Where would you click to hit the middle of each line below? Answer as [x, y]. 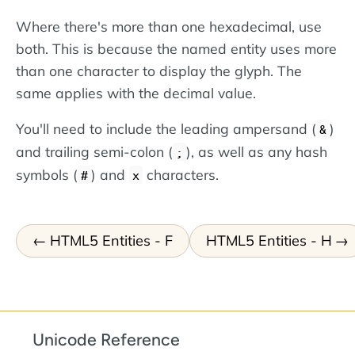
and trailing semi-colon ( [94, 152]
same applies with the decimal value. [136, 92]
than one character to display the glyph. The [159, 70]
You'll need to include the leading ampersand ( [166, 129]
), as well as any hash [257, 152]
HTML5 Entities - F [111, 240]
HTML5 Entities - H [269, 240]
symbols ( [47, 175]
